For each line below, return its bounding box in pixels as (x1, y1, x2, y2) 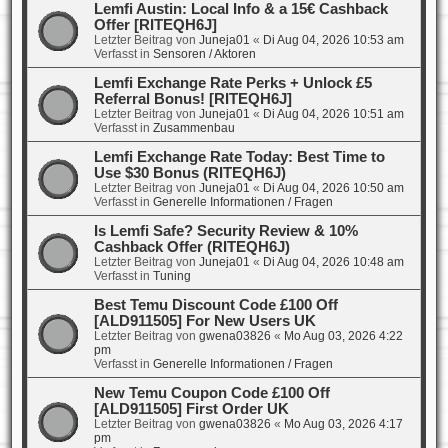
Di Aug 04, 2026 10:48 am (262, 254, 404, 269)
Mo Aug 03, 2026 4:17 (283, 416, 403, 431)
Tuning (152, 268, 191, 283)
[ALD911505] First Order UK (93, 400, 289, 417)
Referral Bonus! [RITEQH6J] (93, 90, 292, 107)
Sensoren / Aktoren (152, 46, 256, 61)
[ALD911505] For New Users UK (93, 312, 316, 329)
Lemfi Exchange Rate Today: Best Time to (93, 148, 385, 165)
